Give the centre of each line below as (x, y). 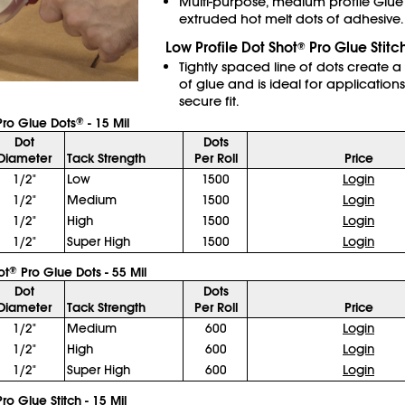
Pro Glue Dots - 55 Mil (81, 272)
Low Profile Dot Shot (231, 47)
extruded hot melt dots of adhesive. (291, 19)
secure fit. (208, 101)
